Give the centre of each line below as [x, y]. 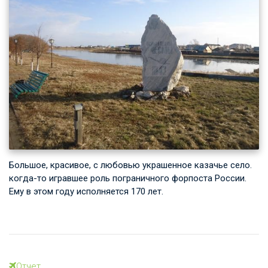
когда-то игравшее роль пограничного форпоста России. [128, 178]
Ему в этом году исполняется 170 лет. [86, 191]
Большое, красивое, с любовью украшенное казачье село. [130, 165]
